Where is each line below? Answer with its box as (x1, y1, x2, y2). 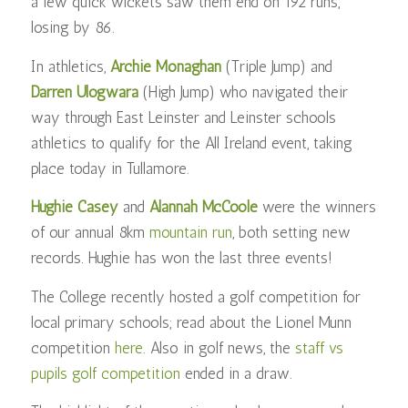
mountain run (148, 223, 232, 242)
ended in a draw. (179, 363, 292, 382)
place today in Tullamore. (30, 158, 189, 178)
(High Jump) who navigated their (138, 82, 348, 101)
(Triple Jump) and (220, 56, 332, 76)
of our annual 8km (30, 223, 149, 242)
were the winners (257, 198, 376, 217)
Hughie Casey (30, 198, 123, 217)
